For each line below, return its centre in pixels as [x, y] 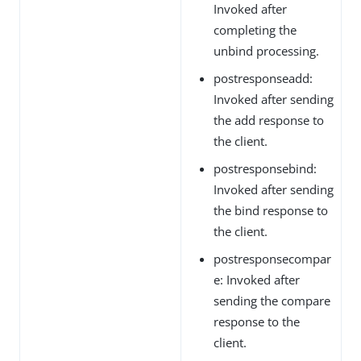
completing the [255, 29]
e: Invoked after [257, 279]
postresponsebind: [265, 168]
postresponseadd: [263, 78]
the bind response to [271, 210]
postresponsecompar [272, 258]
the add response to [269, 120]
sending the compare [272, 300]
